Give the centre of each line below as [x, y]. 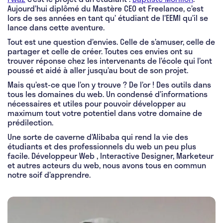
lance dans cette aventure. [56, 27]
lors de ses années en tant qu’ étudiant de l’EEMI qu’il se [108, 17]
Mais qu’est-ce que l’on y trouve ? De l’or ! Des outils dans [109, 84]
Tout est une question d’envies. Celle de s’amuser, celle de [111, 41]
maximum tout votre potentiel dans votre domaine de [105, 112]
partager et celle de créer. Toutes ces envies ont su [100, 51]
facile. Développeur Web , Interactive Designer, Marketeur [111, 155]
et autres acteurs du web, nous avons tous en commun [107, 165]
